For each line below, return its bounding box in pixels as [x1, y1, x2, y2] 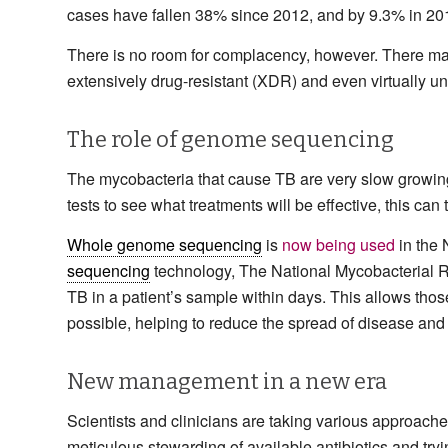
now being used [282, 232, 395, 256]
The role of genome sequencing [67, 125, 394, 153]
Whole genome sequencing [67, 232, 262, 256]
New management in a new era [67, 367, 387, 395]
